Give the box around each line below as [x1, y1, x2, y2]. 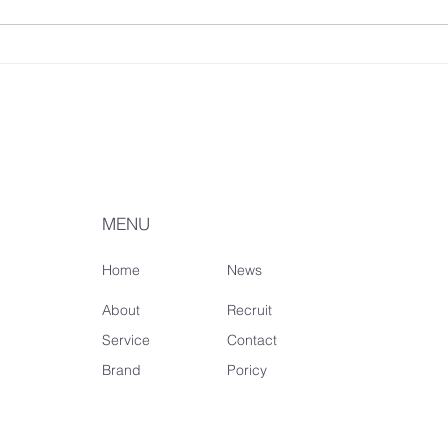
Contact [227, 330, 278, 349]
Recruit [227, 300, 273, 319]
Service [102, 330, 151, 349]
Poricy [227, 360, 268, 379]
